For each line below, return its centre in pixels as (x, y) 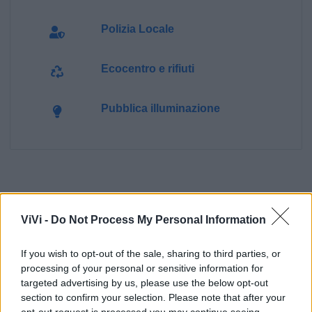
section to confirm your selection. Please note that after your (153, 297)
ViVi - (36, 220)
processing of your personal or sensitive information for (142, 268)
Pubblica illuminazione (160, 109)
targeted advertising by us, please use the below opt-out (145, 283)
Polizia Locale (137, 29)
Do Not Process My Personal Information (158, 220)
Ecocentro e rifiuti (147, 69)
